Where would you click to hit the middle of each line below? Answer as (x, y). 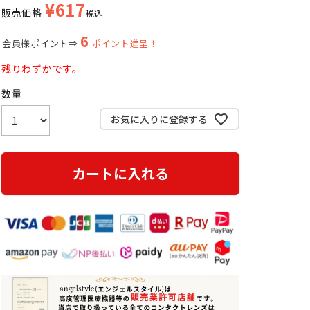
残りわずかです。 (42, 69)
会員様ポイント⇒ (40, 43)
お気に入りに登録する (159, 119)
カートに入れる (120, 173)
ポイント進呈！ (125, 43)
